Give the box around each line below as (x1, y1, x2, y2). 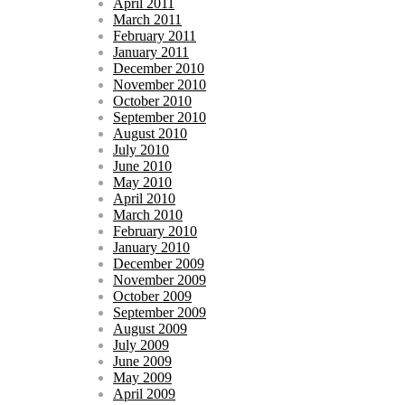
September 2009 (113, 304, 206, 320)
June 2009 (113, 353, 172, 369)
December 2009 (113, 255, 204, 271)
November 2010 (113, 76, 206, 92)
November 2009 (113, 271, 206, 287)
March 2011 (113, 11, 182, 27)
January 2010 (113, 239, 190, 255)
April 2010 (113, 190, 175, 206)
